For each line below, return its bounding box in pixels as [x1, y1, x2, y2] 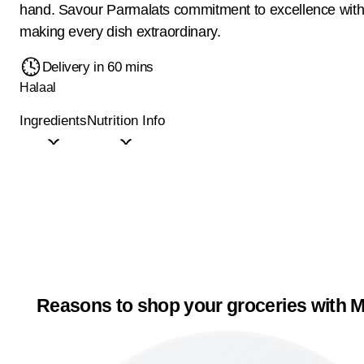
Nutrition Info [87, 113, 165, 128]
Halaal [19, 80, 56, 94]
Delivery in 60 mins [41, 58, 154, 75]
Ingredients [19, 113, 87, 128]
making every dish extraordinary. [19, 23, 221, 40]
